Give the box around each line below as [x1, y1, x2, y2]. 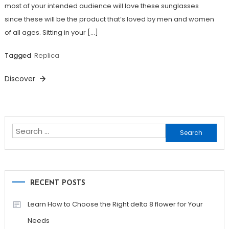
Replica [34, 51, 59, 61]
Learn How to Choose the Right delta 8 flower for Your [27, 199, 203, 210]
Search [165, 125, 192, 136]
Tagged [4, 51, 33, 61]
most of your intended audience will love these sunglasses [4, 1, 199, 11]
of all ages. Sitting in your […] [4, 28, 98, 38]
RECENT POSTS [30, 179, 85, 188]
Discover [4, 74, 37, 84]
